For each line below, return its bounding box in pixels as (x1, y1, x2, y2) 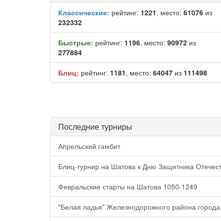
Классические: (58, 7, 110, 17)
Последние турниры (58, 121, 132, 132)
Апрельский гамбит (58, 141, 120, 151)
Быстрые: (58, 37, 93, 47)
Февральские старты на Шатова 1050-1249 (58, 182, 197, 191)
